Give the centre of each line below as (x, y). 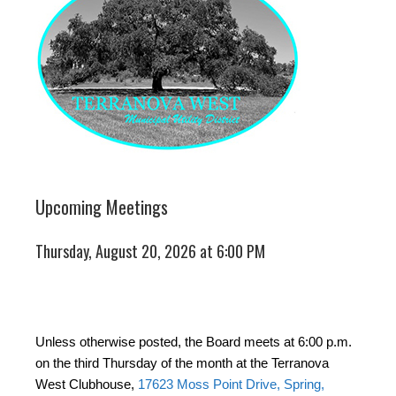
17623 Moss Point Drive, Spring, (231, 384)
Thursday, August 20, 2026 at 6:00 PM (150, 251)
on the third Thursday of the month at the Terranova (182, 362)
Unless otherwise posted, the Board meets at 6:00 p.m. (194, 341)
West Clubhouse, (87, 384)
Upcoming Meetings (102, 206)
